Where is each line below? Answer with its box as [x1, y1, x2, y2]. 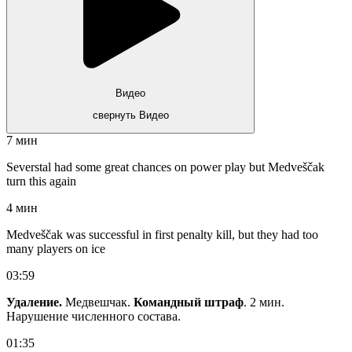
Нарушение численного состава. [6, 310, 181, 324]
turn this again [6, 174, 76, 189]
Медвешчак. [65, 295, 130, 310]
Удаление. [6, 295, 65, 310]
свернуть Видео [92, 109, 169, 122]
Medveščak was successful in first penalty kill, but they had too [6, 228, 318, 242]
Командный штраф [130, 295, 244, 310]
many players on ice [6, 242, 105, 256]
